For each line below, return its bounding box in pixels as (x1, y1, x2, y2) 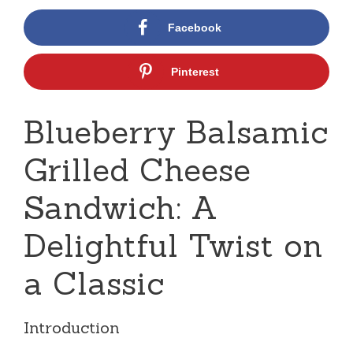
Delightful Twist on (24, 225, 323, 266)
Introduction (24, 317, 120, 337)
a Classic (24, 262, 164, 303)
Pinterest (170, 65, 219, 78)
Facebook (168, 20, 221, 34)
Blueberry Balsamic (24, 111, 328, 152)
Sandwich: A (24, 187, 217, 228)
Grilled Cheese (24, 149, 251, 190)
